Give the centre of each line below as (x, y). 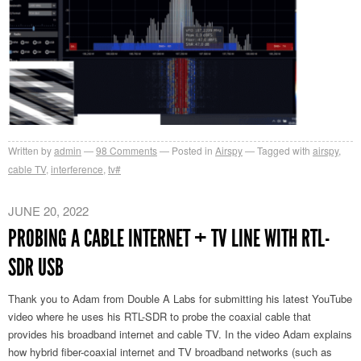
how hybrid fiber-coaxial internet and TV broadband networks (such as (170, 351)
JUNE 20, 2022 (48, 210)
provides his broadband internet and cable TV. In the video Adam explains (180, 334)
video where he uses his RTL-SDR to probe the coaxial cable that (160, 316)
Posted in (192, 150)
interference (77, 168)
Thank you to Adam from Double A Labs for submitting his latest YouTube (180, 298)
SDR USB (36, 267)
